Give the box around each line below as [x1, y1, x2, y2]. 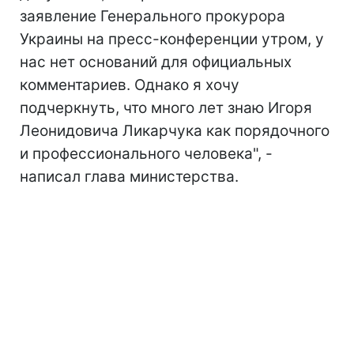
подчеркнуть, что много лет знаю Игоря [20, 99, 312, 117]
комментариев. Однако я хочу [20, 76, 239, 94]
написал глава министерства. [20, 168, 239, 186]
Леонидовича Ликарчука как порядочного [20, 122, 330, 140]
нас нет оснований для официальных [20, 53, 292, 71]
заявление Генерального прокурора [20, 7, 285, 25]
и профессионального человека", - [20, 145, 273, 163]
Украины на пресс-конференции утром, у [20, 30, 324, 48]
